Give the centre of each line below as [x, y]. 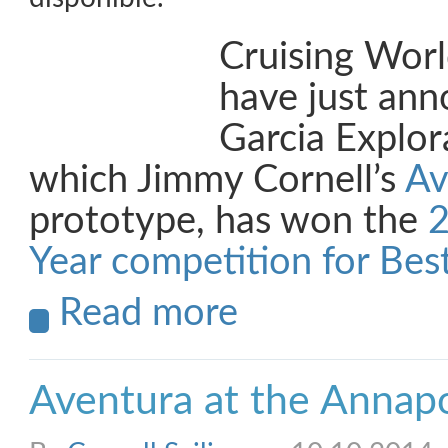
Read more [148, 313]
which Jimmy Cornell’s [217, 180]
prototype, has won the [228, 221]
